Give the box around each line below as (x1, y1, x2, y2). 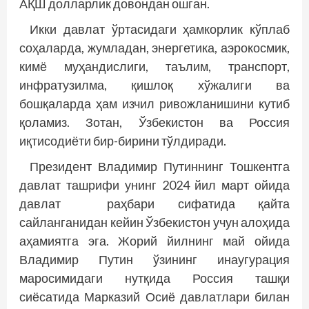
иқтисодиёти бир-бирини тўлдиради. (19, 132, 226, 148)
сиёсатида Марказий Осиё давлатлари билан (19, 288, 290, 304)
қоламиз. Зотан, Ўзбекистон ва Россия (19, 114, 290, 130)
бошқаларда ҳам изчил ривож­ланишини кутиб (19, 95, 290, 111)
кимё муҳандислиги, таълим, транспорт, (19, 58, 290, 74)
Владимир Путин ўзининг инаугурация (19, 251, 290, 267)
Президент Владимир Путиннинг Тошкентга (30, 158, 290, 174)
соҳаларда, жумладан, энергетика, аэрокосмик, (19, 39, 290, 55)
